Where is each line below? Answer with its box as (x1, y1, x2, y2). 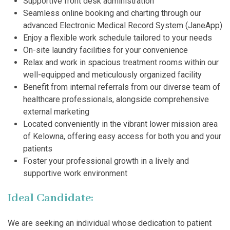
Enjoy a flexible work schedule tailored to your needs (23, 33, 212, 43)
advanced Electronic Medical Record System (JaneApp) (23, 21, 222, 31)
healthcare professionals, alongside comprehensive (23, 94, 209, 105)
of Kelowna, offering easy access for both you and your (23, 131, 221, 142)
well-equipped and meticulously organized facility (23, 70, 202, 80)
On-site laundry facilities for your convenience (23, 45, 188, 55)
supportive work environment (23, 168, 127, 179)
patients (23, 144, 52, 154)
